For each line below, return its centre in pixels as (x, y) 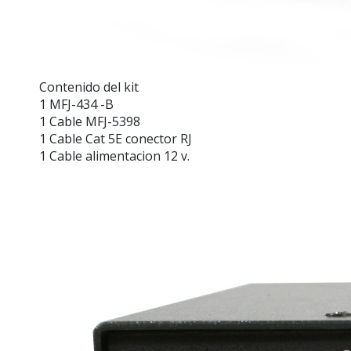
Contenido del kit (89, 87)
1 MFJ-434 (68, 105)
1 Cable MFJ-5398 (90, 122)
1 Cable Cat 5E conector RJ (116, 139)
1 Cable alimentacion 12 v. (114, 156)
